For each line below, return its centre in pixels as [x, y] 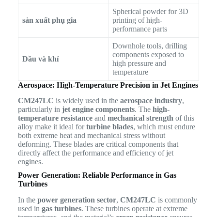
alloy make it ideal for [52, 127]
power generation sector [77, 200]
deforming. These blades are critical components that [98, 144]
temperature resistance [55, 118]
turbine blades [109, 127]
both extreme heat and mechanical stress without [91, 136]
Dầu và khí [40, 59]
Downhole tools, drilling [149, 46]
